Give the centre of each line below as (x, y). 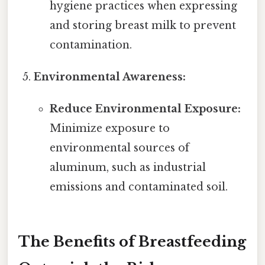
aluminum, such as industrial (127, 168)
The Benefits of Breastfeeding (132, 241)
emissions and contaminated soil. (138, 187)
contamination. (91, 45)
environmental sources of (119, 148)
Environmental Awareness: (110, 77)
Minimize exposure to (109, 129)
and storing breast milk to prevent (143, 26)
